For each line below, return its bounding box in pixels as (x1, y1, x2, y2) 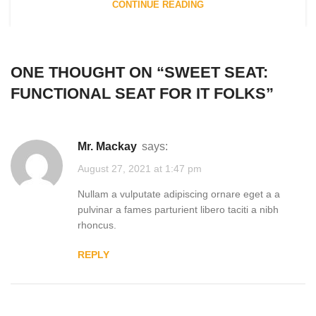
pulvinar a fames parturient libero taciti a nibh (78, 204, 279, 216)
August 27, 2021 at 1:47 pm (78, 163, 202, 175)
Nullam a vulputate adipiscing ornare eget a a (78, 188, 280, 200)
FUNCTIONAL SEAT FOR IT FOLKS (11, 84, 266, 102)
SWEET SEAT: (164, 63, 268, 81)
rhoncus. (78, 219, 116, 231)
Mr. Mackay (87, 140, 137, 152)
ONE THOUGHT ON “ (11, 63, 164, 81)
